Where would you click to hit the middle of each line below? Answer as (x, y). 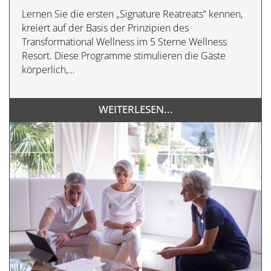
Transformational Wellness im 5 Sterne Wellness (124, 41)
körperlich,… (48, 69)
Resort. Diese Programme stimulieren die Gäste (124, 55)
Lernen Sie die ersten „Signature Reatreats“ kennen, (132, 14)
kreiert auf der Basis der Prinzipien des (105, 28)
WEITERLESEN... (135, 109)
